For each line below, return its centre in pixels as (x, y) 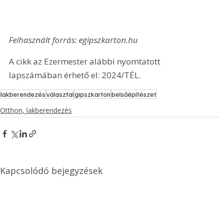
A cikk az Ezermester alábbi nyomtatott (86, 61)
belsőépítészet (134, 94)
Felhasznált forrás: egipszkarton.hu (74, 40)
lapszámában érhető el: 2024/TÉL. (75, 75)
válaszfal (60, 94)
